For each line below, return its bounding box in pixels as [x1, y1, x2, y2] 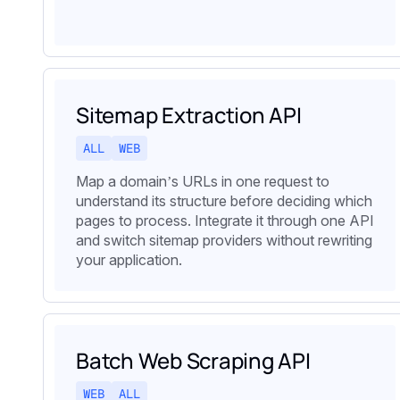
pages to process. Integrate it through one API [76, 212, 374, 230]
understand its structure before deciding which [76, 192, 372, 211]
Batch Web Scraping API [76, 346, 311, 376]
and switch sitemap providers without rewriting [76, 231, 372, 250]
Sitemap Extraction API [76, 100, 302, 130]
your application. [76, 251, 182, 270]
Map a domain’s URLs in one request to [76, 172, 329, 191]
